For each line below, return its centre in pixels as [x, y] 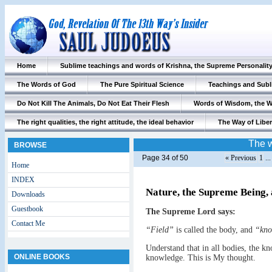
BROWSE [30, 145]
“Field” [160, 230]
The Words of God [46, 84]
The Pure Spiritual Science [142, 84]
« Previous [241, 158]
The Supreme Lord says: [191, 212]
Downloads [28, 194]
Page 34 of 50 [165, 158]
